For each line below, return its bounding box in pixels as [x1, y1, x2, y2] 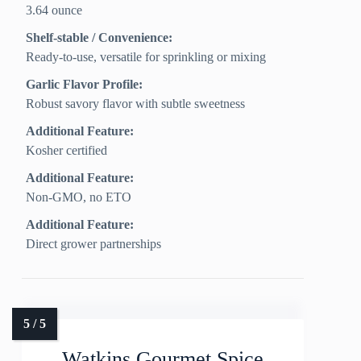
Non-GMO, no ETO [26, 190, 132, 205]
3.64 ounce [26, 3, 83, 18]
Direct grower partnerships [26, 237, 162, 251]
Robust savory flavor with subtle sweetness [26, 97, 246, 111]
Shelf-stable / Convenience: [26, 31, 173, 45]
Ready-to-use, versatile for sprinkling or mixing [26, 50, 267, 64]
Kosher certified [26, 143, 108, 158]
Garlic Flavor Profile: [26, 77, 143, 92]
